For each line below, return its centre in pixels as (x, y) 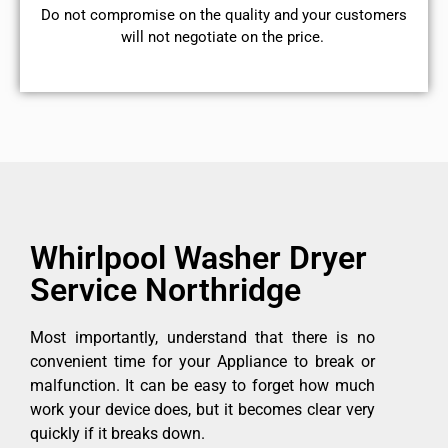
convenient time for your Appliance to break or (202, 362)
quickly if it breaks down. (117, 434)
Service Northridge (165, 290)
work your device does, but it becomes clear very (202, 410)
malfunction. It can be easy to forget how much (202, 386)
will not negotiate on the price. (224, 36)
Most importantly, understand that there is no (202, 338)
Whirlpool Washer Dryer (198, 258)
